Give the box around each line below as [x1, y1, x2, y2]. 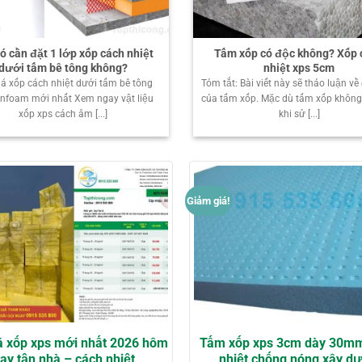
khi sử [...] [278, 108, 320, 120]
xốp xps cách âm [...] [18, 108, 107, 120]
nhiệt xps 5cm [263, 61, 335, 74]
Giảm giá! [187, 195, 231, 208]
